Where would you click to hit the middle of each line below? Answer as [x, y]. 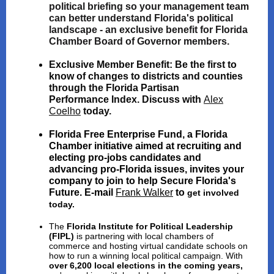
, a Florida [205, 134]
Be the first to [206, 65]
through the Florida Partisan [114, 88]
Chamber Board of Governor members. [140, 41]
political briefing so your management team [149, 6]
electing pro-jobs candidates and [125, 157]
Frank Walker [144, 192]
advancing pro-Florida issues [117, 169]
